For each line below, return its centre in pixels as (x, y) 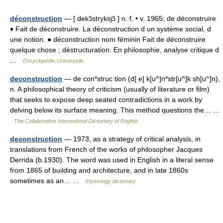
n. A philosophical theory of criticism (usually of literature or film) (110, 89)
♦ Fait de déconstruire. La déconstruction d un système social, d (111, 29)
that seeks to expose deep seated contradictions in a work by (106, 100)
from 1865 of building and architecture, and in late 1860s (99, 170)
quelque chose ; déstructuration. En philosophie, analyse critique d (114, 50)
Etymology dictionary (111, 181)
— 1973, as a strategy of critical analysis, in (131, 139)
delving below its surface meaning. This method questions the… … (115, 110)
